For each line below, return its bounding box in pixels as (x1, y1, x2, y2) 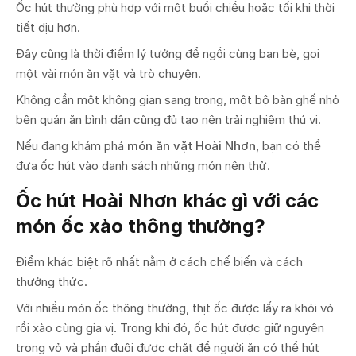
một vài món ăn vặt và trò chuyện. (16, 65, 201, 81)
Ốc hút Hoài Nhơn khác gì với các (16, 188, 319, 212)
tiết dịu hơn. (16, 19, 80, 35)
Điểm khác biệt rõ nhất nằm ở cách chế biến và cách (16, 253, 303, 269)
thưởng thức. (16, 273, 87, 289)
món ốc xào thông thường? (16, 214, 265, 238)
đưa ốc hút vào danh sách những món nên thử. (16, 157, 270, 173)
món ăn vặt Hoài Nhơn (127, 137, 256, 153)
